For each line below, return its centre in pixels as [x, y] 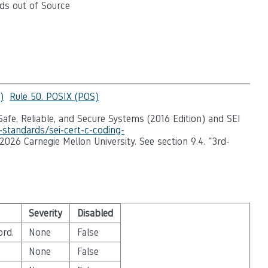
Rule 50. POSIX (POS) [54, 96]
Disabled [95, 213]
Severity [45, 213]
